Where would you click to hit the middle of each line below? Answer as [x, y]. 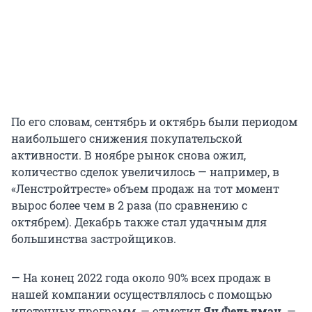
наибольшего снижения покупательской [127, 139]
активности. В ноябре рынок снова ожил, [128, 155]
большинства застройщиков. [94, 239]
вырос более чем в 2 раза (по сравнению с [129, 205]
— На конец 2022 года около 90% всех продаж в [141, 278]
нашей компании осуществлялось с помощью [142, 295]
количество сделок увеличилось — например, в [145, 172]
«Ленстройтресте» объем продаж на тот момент [145, 189]
